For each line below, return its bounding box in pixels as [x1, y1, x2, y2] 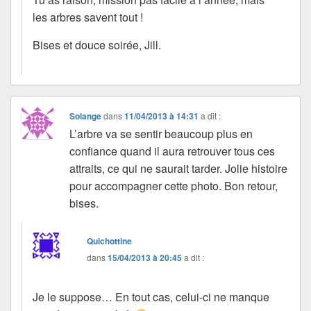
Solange [69, 109, 102, 122]
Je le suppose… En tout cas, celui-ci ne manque [33, 288, 269, 305]
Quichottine [87, 234, 133, 247]
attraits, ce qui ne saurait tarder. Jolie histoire [69, 160, 288, 176]
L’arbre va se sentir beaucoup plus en [69, 125, 253, 142]
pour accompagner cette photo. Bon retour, [69, 177, 278, 194]
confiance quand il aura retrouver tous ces [69, 142, 276, 159]
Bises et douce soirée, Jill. [33, 36, 161, 53]
